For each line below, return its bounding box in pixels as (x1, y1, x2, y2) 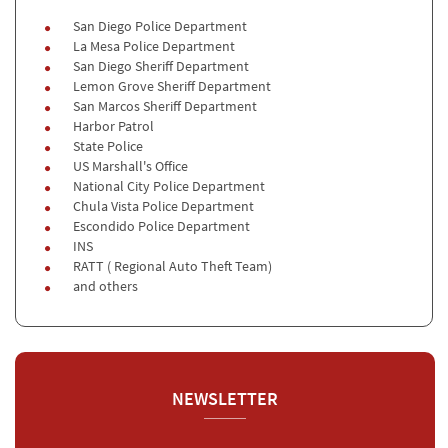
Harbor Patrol (70, 117, 154, 135)
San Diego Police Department (70, 17, 247, 35)
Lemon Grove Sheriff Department (70, 77, 271, 95)
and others (70, 277, 138, 295)
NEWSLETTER (172, 387, 278, 410)
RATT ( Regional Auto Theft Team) (70, 257, 272, 275)
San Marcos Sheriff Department (70, 97, 257, 115)
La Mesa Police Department (70, 37, 235, 55)
